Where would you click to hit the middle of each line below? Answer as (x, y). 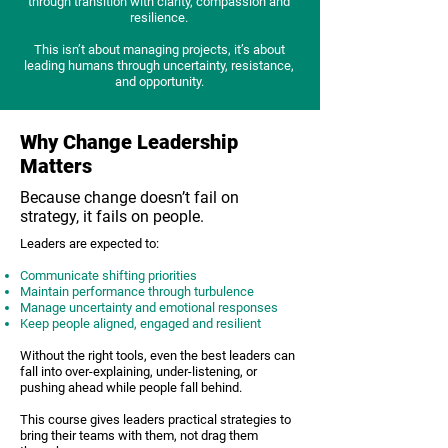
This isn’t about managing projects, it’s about (159, 49)
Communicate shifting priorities (108, 275)
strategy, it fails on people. (112, 216)
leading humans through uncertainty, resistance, (159, 65)
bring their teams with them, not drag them (139, 435)
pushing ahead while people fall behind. (131, 387)
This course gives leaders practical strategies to (155, 419)
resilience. (159, 17)
